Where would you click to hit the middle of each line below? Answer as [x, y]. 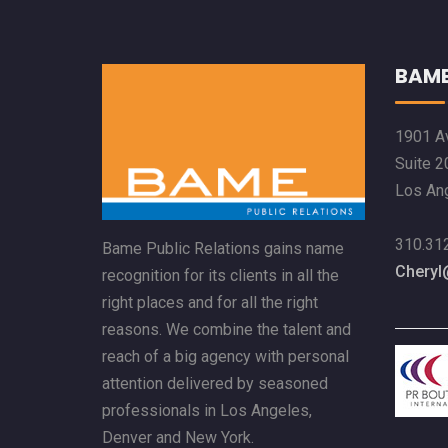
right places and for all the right [210, 303]
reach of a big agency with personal [225, 357]
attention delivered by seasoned [215, 384]
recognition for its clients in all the [220, 276]
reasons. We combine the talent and [226, 330]
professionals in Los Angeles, [207, 411]
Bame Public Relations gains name [223, 249]
